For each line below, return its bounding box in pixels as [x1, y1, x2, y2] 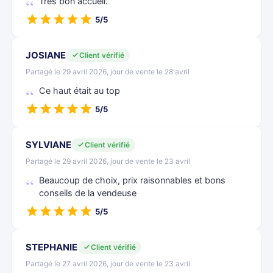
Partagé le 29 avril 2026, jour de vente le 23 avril [26, 157, 190, 166]
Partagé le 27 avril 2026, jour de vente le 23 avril [26, 259, 190, 268]
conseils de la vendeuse [39, 188, 136, 199]
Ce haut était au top [39, 85, 120, 96]
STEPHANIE [26, 241, 77, 253]
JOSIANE [26, 49, 66, 61]
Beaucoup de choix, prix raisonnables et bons [39, 175, 225, 186]
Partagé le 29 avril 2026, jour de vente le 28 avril [26, 67, 190, 76]
